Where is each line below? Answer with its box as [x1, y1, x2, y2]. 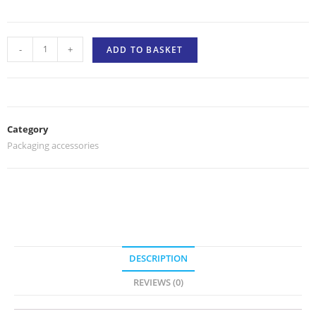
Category [7, 122, 48, 135]
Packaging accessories [7, 138, 99, 152]
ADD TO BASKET [107, 43, 183, 56]
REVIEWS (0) [133, 276, 183, 288]
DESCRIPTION [128, 252, 188, 265]
